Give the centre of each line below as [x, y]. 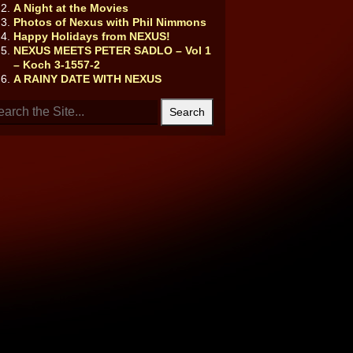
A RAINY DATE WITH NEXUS [87, 79]
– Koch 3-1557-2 [56, 65]
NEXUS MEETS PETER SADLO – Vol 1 [112, 50]
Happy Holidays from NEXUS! [91, 36]
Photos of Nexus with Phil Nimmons [110, 22]
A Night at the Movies [71, 8]
